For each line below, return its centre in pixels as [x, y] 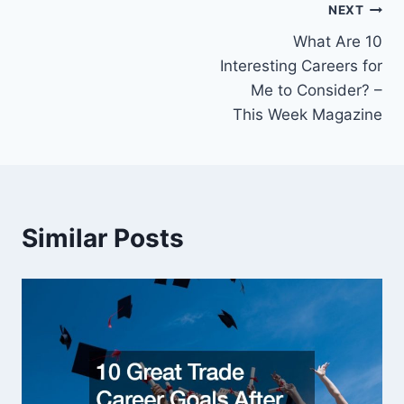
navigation [85, 54]
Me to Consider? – [317, 90]
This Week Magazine [308, 114]
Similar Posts [103, 238]
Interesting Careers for [301, 65]
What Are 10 [338, 41]
